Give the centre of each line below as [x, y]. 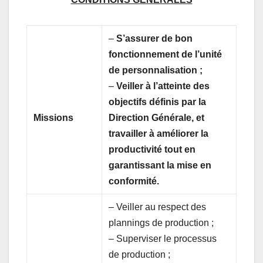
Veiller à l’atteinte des [163, 86]
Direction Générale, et [157, 117]
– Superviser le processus [163, 238]
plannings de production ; [161, 222]
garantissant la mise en [160, 165]
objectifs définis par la [158, 102]
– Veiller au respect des [158, 207]
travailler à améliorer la [159, 133]
